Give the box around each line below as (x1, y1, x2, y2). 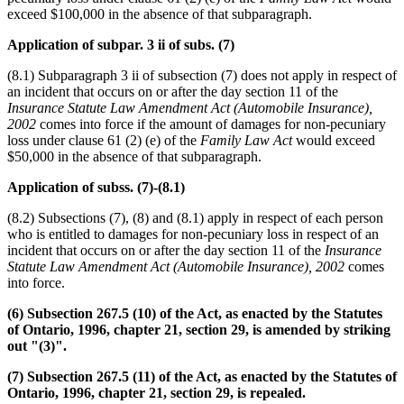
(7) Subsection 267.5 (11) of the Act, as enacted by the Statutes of (7, 368, 397, 384)
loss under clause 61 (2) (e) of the (7, 132, 200, 148)
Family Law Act (200, 132, 292, 148)
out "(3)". (7, 337, 67, 353)
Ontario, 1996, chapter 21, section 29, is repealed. (7, 384, 306, 400)
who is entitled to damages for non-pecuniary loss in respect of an (7, 225, 379, 242)
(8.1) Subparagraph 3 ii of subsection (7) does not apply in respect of (7, 67, 397, 83)
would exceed (292, 132, 375, 148)
